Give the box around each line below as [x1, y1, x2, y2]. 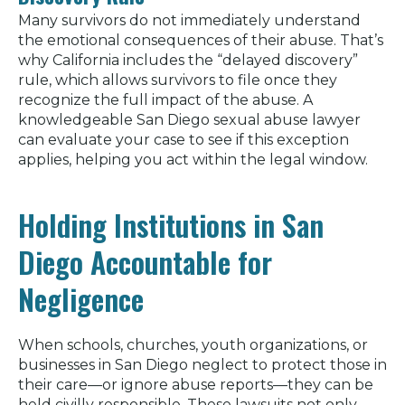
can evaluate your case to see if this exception [18, 130, 349, 148]
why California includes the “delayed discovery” [18, 51, 358, 69]
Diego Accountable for [18, 240, 272, 283]
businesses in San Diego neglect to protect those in [18, 355, 387, 373]
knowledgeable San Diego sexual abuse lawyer [18, 110, 361, 128]
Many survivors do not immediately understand [18, 11, 361, 29]
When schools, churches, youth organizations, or [18, 335, 368, 353]
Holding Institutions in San [18, 202, 324, 246]
